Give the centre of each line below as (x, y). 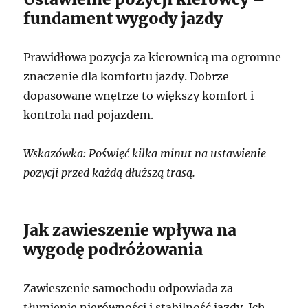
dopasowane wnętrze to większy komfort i (139, 95)
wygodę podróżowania (113, 249)
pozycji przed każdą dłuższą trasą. (110, 172)
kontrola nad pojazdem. (89, 114)
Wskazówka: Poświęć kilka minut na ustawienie (145, 153)
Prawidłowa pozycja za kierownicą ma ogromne (153, 57)
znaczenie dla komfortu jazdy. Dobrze (126, 76)
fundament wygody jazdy (123, 18)
